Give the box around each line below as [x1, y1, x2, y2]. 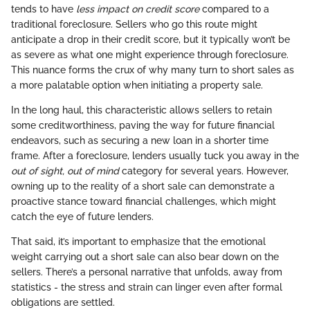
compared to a [199, 3, 269, 15]
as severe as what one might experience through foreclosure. [11, 49, 289, 61]
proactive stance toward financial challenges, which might [11, 196, 276, 208]
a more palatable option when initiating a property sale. [11, 80, 263, 91]
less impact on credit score [76, 3, 199, 15]
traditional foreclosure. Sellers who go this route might [11, 19, 257, 30]
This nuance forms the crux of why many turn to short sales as [11, 64, 294, 76]
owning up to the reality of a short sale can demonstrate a [11, 181, 275, 192]
